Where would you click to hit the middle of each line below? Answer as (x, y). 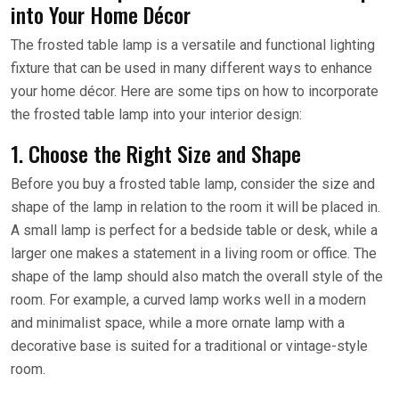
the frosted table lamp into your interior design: (156, 114)
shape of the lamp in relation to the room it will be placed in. (195, 207)
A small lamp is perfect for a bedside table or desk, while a (194, 230)
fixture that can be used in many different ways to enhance (191, 68)
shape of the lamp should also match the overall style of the (197, 276)
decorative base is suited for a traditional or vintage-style (189, 346)
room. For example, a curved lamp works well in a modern (188, 299)
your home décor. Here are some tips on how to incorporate (195, 91)
